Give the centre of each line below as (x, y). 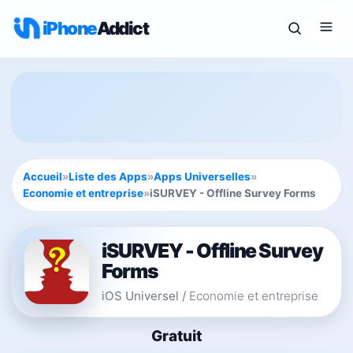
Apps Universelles (202, 176)
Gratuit (176, 336)
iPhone (70, 28)
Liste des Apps (108, 176)
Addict (123, 28)
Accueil (43, 176)
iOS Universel (140, 295)
